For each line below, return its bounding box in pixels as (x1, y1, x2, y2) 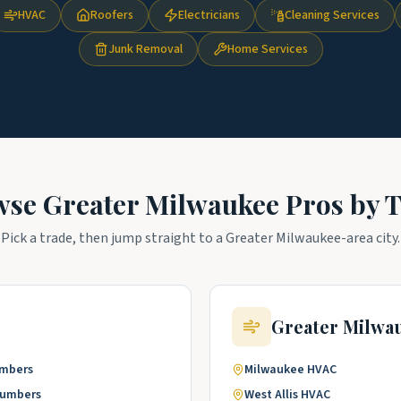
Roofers (90, 6, 133, 24)
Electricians (178, 6, 240, 24)
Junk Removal (107, 40, 183, 58)
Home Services (226, 40, 308, 58)
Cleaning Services (285, 6, 380, 24)
